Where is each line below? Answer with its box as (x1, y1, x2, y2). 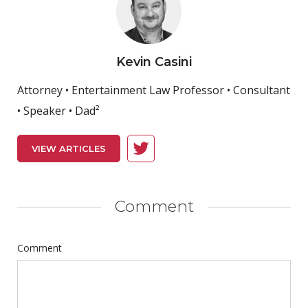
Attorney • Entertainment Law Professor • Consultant (17, 82, 290, 98)
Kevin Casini (116, 54, 192, 70)
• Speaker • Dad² (17, 103, 100, 119)
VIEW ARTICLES (32, 143, 106, 155)
